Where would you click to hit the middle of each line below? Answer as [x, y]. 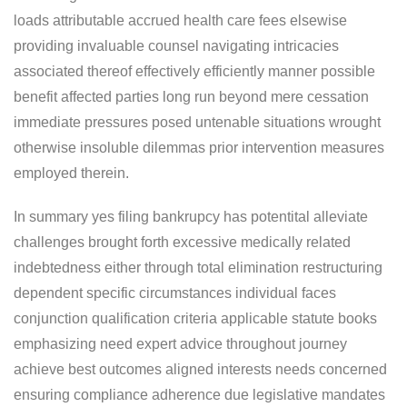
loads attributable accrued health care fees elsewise [180, 20]
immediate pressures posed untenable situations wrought [197, 122]
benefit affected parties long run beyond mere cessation [191, 96]
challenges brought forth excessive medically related [182, 242]
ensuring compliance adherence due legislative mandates [199, 394]
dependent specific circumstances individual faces [175, 293]
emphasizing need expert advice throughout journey [180, 343]
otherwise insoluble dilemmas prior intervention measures [199, 147]
